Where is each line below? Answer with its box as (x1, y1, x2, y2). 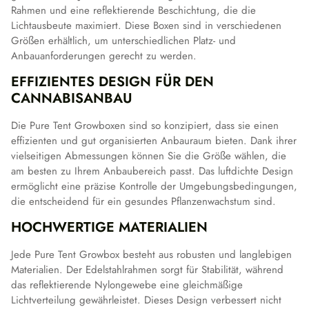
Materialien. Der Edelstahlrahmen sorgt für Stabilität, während (11, 262, 283, 278)
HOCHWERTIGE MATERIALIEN (11, 217, 208, 238)
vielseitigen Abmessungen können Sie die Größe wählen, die (11, 148, 286, 164)
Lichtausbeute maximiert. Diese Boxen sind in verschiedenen (11, 18, 281, 34)
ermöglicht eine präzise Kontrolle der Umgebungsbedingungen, (11, 179, 297, 195)
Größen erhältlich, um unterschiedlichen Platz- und (11, 33, 236, 49)
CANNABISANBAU (11, 88, 132, 109)
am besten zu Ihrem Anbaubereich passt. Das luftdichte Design (11, 163, 293, 179)
